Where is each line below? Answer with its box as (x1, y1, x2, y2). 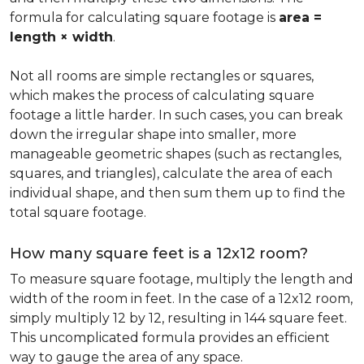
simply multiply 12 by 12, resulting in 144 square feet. (10, 310, 347, 326)
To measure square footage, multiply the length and (10, 271, 353, 287)
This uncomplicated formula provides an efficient (10, 330, 330, 345)
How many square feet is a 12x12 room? (10, 245, 308, 262)
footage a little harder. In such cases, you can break (10, 107, 343, 123)
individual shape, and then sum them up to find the (10, 185, 345, 201)
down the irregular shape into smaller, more (10, 127, 297, 142)
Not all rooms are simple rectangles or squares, (10, 68, 314, 84)
